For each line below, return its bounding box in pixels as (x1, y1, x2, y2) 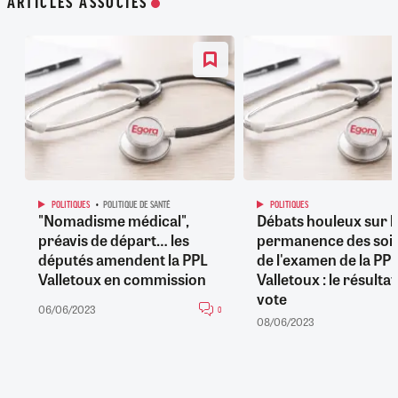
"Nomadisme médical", (37, 209, 189, 231)
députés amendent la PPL (37, 248, 208, 270)
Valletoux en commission (37, 267, 206, 290)
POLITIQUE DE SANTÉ (102, 199, 171, 211)
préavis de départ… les (37, 228, 189, 251)
